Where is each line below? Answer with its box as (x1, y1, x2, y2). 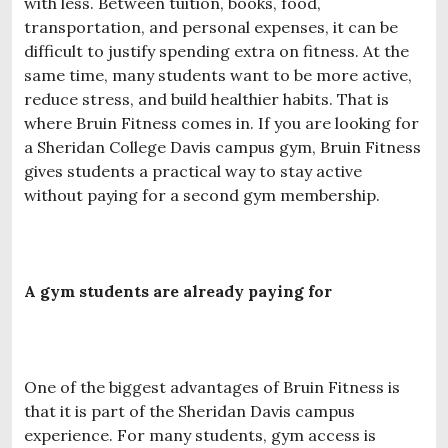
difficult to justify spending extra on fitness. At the (24, 40, 409, 61)
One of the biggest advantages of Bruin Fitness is (24, 376, 400, 397)
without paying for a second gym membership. (24, 184, 380, 205)
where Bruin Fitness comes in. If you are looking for (24, 112, 419, 133)
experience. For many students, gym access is (24, 424, 376, 445)
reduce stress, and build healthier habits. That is (24, 88, 389, 109)
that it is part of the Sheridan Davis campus (24, 400, 355, 421)
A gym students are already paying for (24, 280, 332, 301)
